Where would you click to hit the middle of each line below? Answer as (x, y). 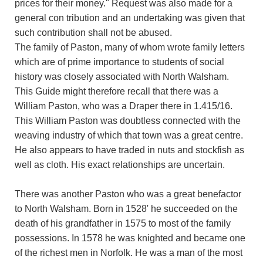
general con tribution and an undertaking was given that (130, 18)
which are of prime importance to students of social (119, 62)
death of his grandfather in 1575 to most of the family (123, 223)
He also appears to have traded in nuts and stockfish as (129, 150)
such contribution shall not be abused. (93, 32)
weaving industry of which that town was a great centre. (129, 135)
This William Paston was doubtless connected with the (128, 120)
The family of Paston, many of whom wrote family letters (130, 47)
